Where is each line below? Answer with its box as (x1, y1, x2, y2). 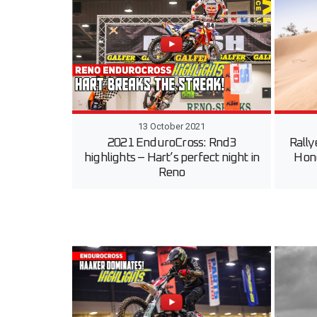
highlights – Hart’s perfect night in (84, 151, 260, 165)
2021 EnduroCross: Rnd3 (107, 137, 236, 150)
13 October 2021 (138, 121, 206, 132)
